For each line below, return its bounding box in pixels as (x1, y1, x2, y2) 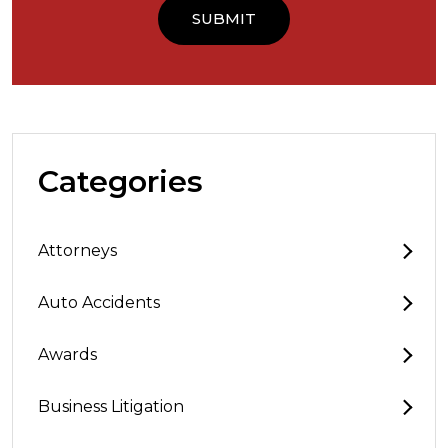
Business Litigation (38, 397, 184, 416)
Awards (38, 345, 97, 364)
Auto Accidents (38, 293, 160, 312)
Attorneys (38, 241, 117, 260)
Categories (38, 163, 203, 200)
